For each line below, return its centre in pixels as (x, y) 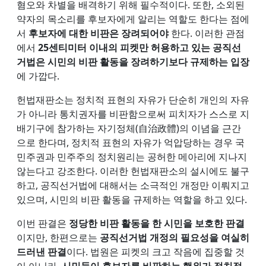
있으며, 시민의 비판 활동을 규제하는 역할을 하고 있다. (132, 199)
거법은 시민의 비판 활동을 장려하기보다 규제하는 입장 (133, 61)
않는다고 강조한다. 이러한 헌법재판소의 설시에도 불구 (133, 171)
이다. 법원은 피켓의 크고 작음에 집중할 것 (156, 251)
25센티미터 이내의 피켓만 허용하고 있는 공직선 (140, 47)
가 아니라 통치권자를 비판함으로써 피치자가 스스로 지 (133, 114)
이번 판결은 (42, 223)
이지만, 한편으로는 (58, 237)
